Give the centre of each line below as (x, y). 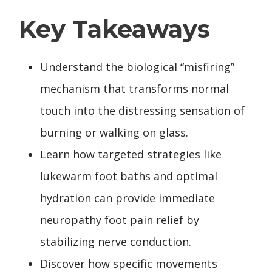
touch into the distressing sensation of (142, 110)
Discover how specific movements (129, 263)
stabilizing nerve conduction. (116, 241)
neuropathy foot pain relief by (120, 219)
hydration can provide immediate (127, 198)
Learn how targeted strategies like (131, 154)
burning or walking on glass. (114, 132)
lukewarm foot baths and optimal (129, 176)
